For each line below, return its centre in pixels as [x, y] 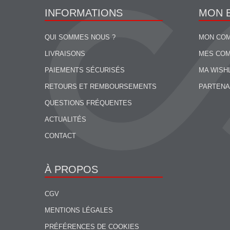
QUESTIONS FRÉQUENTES [88, 103]
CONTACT [60, 136]
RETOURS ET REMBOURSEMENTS [101, 87]
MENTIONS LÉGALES [79, 210]
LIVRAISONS [65, 54]
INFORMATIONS [84, 13]
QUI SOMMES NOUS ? [80, 37]
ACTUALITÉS [65, 119]
